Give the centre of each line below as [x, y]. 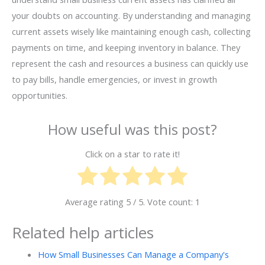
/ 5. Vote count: [163, 201]
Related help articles [83, 233]
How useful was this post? [132, 130]
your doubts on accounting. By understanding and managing [131, 16]
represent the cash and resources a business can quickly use [130, 64]
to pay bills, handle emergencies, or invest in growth [114, 80]
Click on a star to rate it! [132, 153]
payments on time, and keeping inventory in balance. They [126, 48]
